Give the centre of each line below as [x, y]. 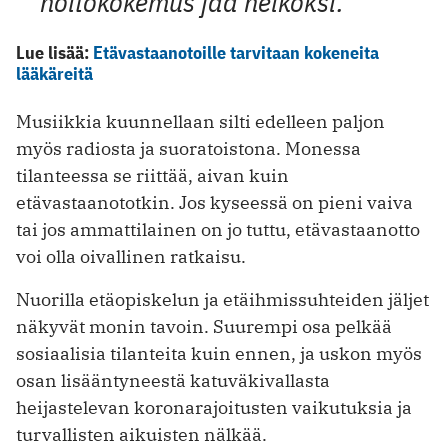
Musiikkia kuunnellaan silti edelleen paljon [200, 122]
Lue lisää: [54, 53]
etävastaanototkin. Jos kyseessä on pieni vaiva [214, 203]
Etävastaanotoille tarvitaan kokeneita [236, 53]
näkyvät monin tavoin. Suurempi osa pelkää [204, 327]
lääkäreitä [54, 74]
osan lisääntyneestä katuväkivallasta [173, 381]
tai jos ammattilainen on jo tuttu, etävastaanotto [218, 230]
